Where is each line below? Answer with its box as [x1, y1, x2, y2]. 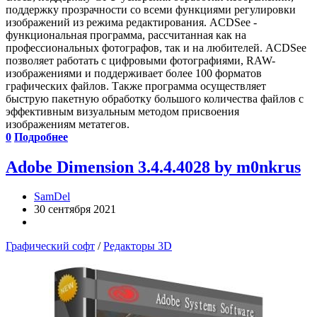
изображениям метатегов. [6, 117, 129, 130]
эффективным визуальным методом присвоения [6, 105, 239, 117]
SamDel [34, 190, 70, 203]
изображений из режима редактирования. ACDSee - [6, 16, 257, 28]
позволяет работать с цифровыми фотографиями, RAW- [6, 54, 275, 67]
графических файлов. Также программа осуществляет [6, 79, 266, 92]
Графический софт [6, 240, 95, 253]
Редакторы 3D [103, 240, 172, 253]
